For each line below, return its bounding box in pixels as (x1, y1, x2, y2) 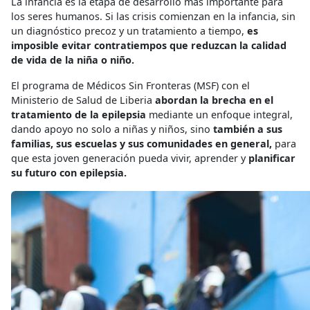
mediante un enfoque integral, (146, 108, 293, 122)
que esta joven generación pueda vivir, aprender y (11, 152, 248, 165)
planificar (248, 152, 295, 165)
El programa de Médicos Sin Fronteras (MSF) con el (11, 79, 250, 93)
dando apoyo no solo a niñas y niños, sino (11, 122, 213, 136)
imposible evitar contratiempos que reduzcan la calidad (11, 39, 286, 53)
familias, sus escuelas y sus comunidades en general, (11, 137, 272, 151)
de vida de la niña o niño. (11, 53, 134, 67)
